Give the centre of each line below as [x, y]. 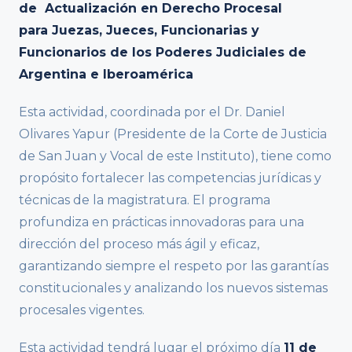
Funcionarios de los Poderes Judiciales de [163, 53]
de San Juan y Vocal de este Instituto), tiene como [175, 156]
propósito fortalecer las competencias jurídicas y [170, 178]
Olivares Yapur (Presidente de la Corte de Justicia [173, 134]
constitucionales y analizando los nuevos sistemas [173, 288]
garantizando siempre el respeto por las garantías [174, 266]
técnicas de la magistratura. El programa [145, 200]
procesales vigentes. [82, 310]
